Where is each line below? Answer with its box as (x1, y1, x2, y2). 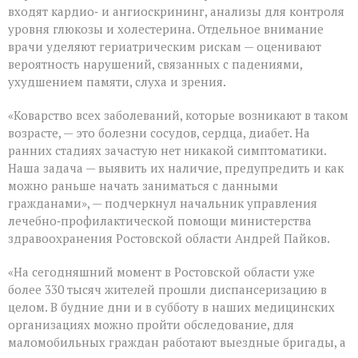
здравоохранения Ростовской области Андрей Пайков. (8, 230, 330, 247)
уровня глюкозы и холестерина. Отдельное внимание (8, 21, 324, 38)
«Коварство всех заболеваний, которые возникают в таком (8, 107, 348, 124)
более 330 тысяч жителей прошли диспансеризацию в (8, 281, 327, 298)
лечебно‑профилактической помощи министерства (8, 213, 312, 229)
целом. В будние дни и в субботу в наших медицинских (8, 299, 335, 316)
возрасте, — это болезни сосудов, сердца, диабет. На (8, 125, 310, 141)
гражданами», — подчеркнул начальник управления (8, 195, 317, 212)
